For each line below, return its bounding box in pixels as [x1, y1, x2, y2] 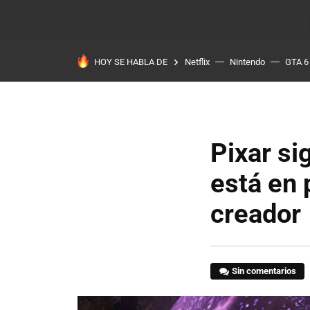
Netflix [185, 57, 210, 67]
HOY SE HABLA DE [94, 57, 167, 67]
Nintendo [230, 57, 265, 67]
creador [210, 199, 301, 229]
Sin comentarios [232, 266, 297, 276]
